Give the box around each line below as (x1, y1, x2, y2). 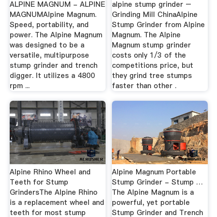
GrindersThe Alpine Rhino (9, 187, 97, 197)
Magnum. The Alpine (112, 30, 181, 40)
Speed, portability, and (9, 20, 89, 30)
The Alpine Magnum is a (112, 187, 194, 197)
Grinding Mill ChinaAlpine (112, 10, 198, 20)
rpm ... (9, 81, 30, 91)
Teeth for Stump (9, 177, 68, 187)
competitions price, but (112, 61, 194, 71)
